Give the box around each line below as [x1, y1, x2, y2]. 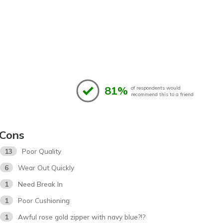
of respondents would [131, 84, 181, 91]
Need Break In [18, 180, 63, 189]
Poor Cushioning [18, 196, 70, 205]
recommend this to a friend [131, 91, 194, 98]
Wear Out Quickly [18, 163, 75, 172]
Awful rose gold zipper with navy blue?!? [18, 213, 146, 222]
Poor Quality [22, 147, 62, 156]
